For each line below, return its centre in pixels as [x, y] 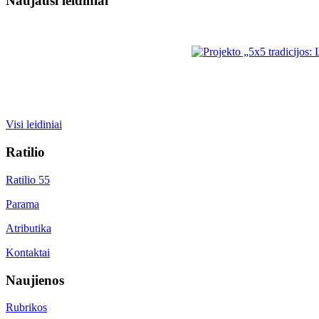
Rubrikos [26, 308]
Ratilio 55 [28, 179]
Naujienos [35, 280]
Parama [22, 204]
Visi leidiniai [34, 125]
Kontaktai [28, 252]
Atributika [28, 228]
